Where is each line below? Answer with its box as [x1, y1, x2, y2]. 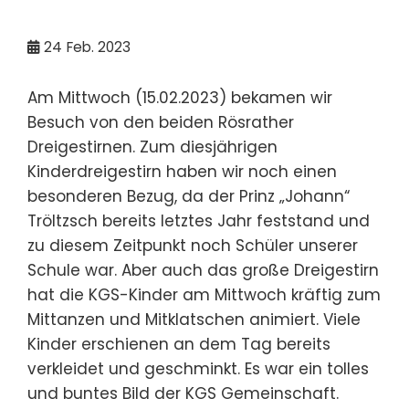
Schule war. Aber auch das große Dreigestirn [27, 258, 379, 281]
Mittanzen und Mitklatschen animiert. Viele [27, 308, 361, 330]
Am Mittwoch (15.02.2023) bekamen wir [27, 86, 332, 109]
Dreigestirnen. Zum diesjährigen [27, 135, 278, 158]
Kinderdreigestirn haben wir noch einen [27, 160, 337, 183]
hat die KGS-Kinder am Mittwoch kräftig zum [27, 283, 381, 306]
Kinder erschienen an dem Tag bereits [27, 332, 330, 355]
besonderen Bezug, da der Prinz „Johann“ [27, 184, 350, 207]
